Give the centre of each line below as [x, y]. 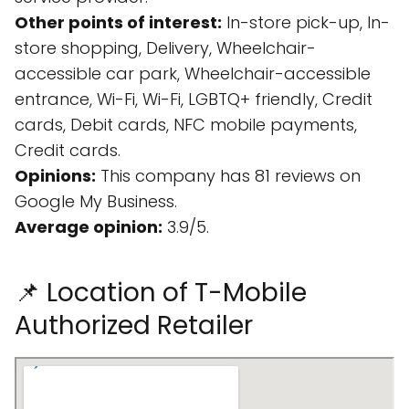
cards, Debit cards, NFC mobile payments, [186, 125]
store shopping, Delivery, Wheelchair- [165, 48]
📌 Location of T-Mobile [161, 293]
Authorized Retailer [134, 325]
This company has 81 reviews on [228, 176]
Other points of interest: [118, 22]
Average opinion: [89, 227]
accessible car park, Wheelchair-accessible [193, 73]
